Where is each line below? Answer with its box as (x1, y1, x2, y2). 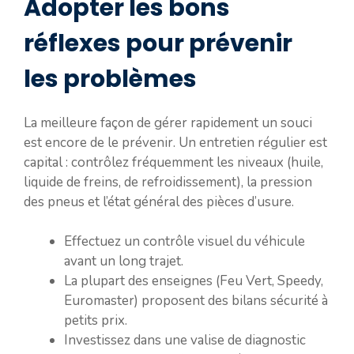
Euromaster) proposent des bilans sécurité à (64, 292, 328, 310)
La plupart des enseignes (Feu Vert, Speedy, (64, 272, 323, 290)
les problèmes (24, 62, 197, 96)
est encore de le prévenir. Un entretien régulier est (24, 133, 327, 152)
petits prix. (64, 311, 127, 330)
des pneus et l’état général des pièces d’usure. (24, 192, 294, 211)
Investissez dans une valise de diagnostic (64, 331, 306, 349)
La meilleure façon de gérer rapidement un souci (24, 113, 312, 132)
